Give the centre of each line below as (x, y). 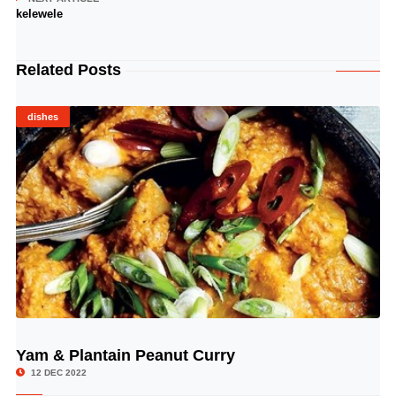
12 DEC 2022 (57, 373)
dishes (42, 117)
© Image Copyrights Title (319, 352)
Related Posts (68, 70)
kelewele (39, 14)
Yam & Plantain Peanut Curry (125, 355)
